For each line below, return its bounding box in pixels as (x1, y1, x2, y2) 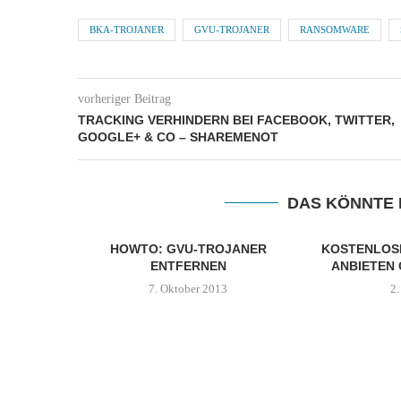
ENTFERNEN (149, 259, 226, 273)
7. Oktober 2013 (149, 282, 228, 295)
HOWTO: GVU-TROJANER (109, 242, 267, 256)
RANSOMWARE (300, 24, 370, 35)
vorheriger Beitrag (78, 92, 171, 106)
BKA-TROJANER (90, 24, 164, 35)
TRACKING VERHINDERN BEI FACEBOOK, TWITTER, (78, 113, 395, 127)
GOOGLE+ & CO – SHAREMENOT (78, 130, 278, 144)
